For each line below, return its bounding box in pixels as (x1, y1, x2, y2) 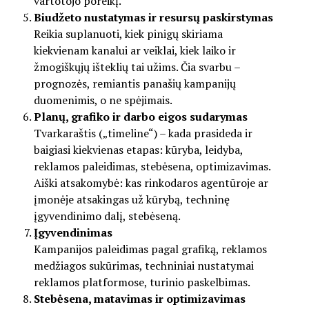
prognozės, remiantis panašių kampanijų (33, 76, 236, 92)
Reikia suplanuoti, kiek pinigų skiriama (33, 26, 223, 42)
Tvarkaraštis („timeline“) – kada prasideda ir (33, 126, 252, 141)
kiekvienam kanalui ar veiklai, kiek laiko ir (33, 43, 236, 59)
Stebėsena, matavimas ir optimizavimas (33, 291, 246, 307)
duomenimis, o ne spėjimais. (33, 92, 172, 108)
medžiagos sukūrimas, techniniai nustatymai (33, 258, 254, 274)
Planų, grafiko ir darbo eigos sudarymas (33, 109, 248, 125)
